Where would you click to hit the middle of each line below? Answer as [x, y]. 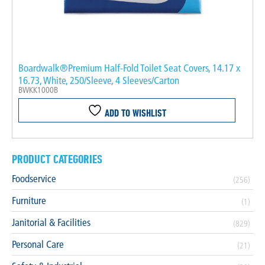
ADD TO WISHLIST [134, 112]
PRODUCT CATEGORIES [57, 159]
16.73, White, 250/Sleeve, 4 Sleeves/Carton [99, 80]
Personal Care [38, 244]
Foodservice [34, 178]
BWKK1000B [38, 90]
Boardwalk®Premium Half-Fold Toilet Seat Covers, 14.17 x [129, 67]
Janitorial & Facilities [51, 222]
